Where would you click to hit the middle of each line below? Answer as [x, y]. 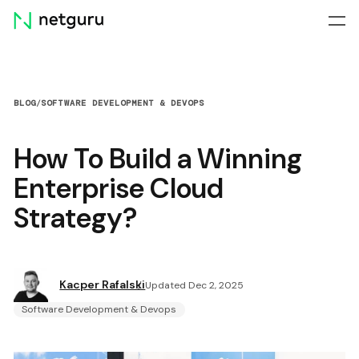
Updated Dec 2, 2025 [195, 285]
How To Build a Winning [158, 159]
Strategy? [76, 218]
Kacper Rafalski [103, 284]
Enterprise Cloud [119, 188]
